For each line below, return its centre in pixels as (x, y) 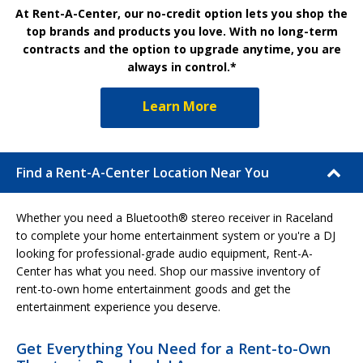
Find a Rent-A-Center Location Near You (143, 172)
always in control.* (181, 66)
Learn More (180, 106)
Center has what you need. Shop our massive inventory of (168, 271)
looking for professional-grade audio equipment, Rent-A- (164, 253)
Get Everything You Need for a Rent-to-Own (173, 348)
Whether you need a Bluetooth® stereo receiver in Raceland (175, 217)
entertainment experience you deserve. (118, 306)
